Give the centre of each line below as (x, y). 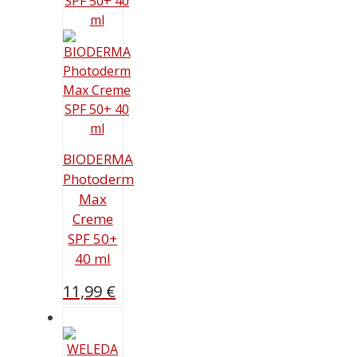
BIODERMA (98, 159)
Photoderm (98, 178)
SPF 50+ (93, 238)
